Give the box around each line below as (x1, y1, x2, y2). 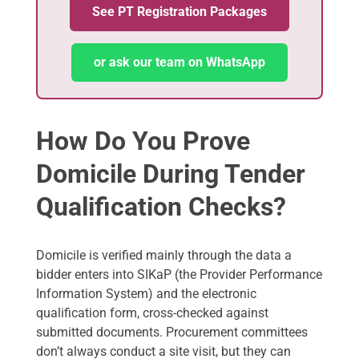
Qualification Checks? (36, 191, 286, 222)
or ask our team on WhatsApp (94, 54, 265, 70)
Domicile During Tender (36, 158, 305, 189)
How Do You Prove (36, 125, 250, 156)
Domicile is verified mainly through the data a (36, 248, 292, 264)
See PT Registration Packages (92, 3, 267, 19)
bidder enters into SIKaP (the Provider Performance (36, 267, 322, 283)
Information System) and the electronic (36, 286, 256, 302)
